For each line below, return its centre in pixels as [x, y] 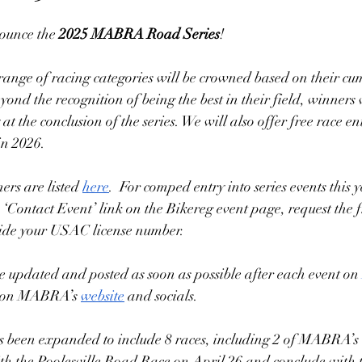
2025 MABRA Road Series [139, 34]
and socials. [163, 296]
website [103, 296]
